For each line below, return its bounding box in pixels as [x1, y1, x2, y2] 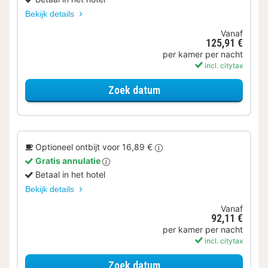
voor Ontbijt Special [159, 83, 246, 96]
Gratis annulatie [35, 156, 102, 166]
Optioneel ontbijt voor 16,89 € [35, 142, 155, 153]
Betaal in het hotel [35, 169, 105, 180]
